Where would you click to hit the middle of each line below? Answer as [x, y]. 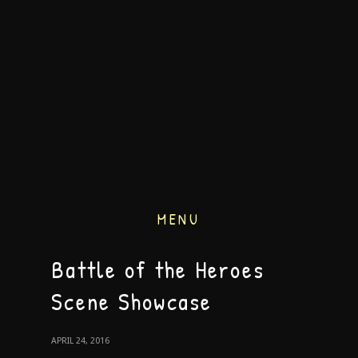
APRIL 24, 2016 [80, 341]
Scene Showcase [132, 301]
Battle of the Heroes [158, 269]
